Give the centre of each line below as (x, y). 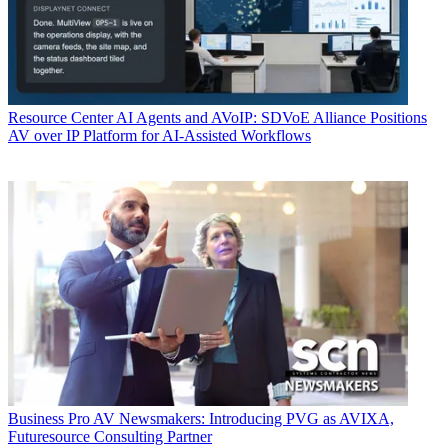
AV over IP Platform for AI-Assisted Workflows (159, 135)
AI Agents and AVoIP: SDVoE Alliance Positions (271, 117)
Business (36, 418)
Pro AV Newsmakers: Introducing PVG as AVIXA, (231, 418)
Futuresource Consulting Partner (110, 436)
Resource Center (60, 117)
